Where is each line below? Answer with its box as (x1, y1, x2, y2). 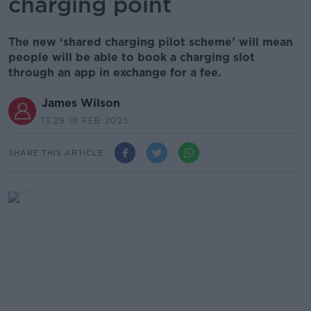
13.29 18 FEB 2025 (42, 115, 128, 126)
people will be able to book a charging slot (8, 51, 255, 64)
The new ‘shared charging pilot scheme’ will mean (8, 35, 293, 49)
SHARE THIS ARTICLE (8, 147, 103, 158)
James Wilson (42, 96, 120, 110)
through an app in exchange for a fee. (8, 66, 221, 79)
